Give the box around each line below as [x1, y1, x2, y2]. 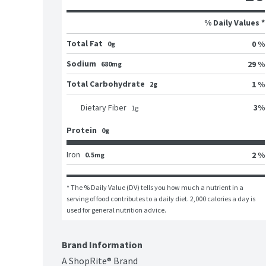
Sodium [66, 58, 96, 69]
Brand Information [62, 239, 142, 251]
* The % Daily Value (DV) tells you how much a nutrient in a [66, 183, 243, 192]
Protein [66, 125, 97, 136]
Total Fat [66, 38, 103, 49]
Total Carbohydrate [66, 78, 145, 90]
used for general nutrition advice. [66, 205, 166, 215]
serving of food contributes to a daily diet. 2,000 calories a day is [66, 194, 255, 204]
